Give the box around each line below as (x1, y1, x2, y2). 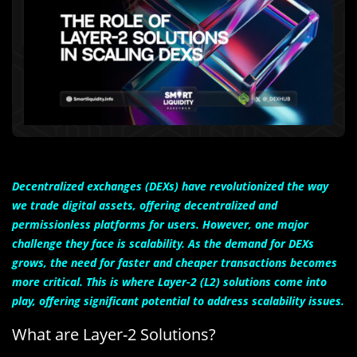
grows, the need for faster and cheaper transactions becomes (12, 255, 337, 271)
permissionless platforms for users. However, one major (12, 217, 308, 233)
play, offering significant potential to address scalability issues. (12, 293, 344, 309)
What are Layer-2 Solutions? (12, 324, 216, 346)
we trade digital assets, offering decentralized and (12, 198, 277, 214)
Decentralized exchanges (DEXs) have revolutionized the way (12, 178, 328, 194)
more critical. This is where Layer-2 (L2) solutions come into (12, 274, 327, 290)
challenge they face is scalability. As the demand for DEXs (12, 236, 314, 252)
